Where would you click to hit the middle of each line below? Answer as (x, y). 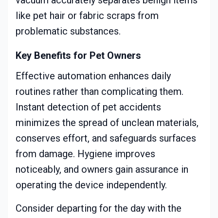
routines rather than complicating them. (100, 92)
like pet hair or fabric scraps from (87, 16)
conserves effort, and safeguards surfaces (106, 138)
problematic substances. (68, 31)
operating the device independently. (91, 185)
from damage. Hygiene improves (85, 154)
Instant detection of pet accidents (88, 107)
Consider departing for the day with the (99, 209)
